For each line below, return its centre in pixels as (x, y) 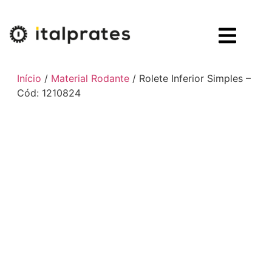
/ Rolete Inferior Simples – (190, 78)
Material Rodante (90, 78)
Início (29, 78)
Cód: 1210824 (49, 93)
